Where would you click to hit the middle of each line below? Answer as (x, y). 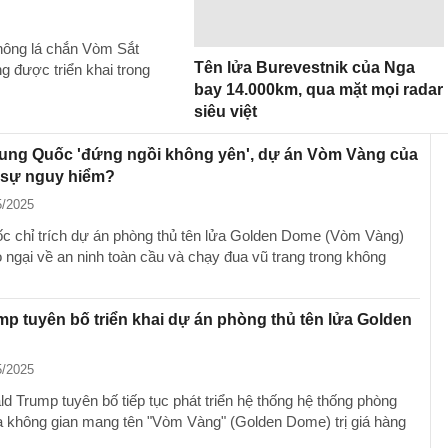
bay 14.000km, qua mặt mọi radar (318, 89)
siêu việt (225, 111)
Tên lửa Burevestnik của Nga (304, 67)
